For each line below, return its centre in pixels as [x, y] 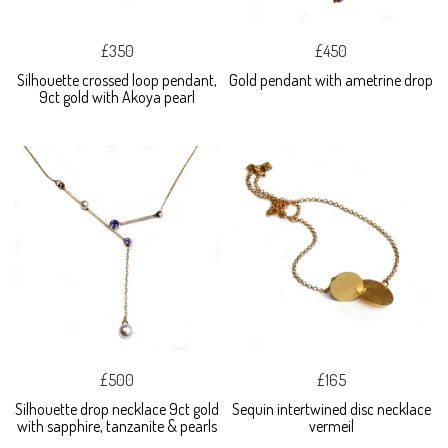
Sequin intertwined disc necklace [331, 408]
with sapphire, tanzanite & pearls [117, 425]
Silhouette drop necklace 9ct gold [117, 408]
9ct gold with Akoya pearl [117, 96]
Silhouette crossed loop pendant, [117, 79]
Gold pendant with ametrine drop [331, 79]
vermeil [331, 425]
